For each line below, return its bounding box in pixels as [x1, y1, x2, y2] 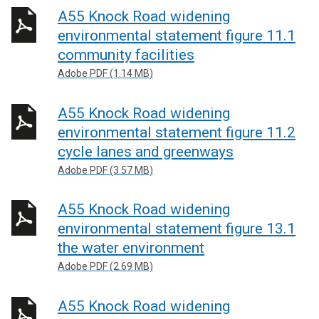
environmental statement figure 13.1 [58, 220, 296, 237]
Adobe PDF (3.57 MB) [58, 164, 153, 176]
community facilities [58, 46, 194, 63]
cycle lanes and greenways [58, 142, 234, 160]
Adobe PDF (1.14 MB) [58, 68, 153, 79]
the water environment [58, 239, 204, 256]
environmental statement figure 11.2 [58, 123, 296, 141]
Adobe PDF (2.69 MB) [58, 261, 153, 272]
